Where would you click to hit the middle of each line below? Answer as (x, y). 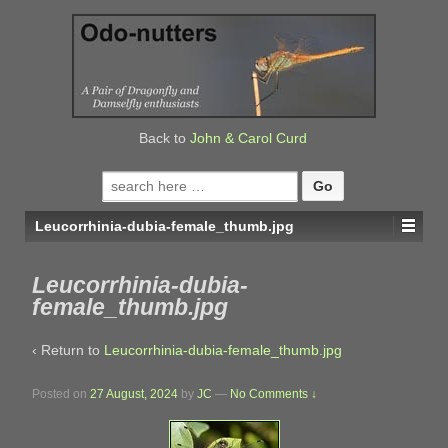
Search (124, 180)
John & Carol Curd (248, 138)
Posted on (61, 393)
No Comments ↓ (273, 393)
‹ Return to (68, 350)
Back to (164, 138)
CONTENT (51, 100)
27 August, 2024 (134, 393)
